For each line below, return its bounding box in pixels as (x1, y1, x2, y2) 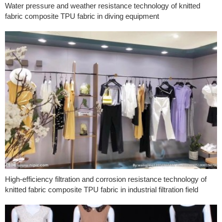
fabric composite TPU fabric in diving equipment (5, 11, 159, 20)
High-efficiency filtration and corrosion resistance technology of (5, 175, 207, 183)
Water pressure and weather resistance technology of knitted (5, 1, 200, 10)
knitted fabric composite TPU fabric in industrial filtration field (5, 185, 198, 194)
